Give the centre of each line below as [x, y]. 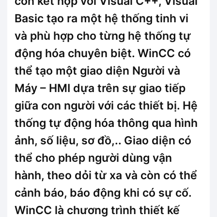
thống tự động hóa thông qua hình [106, 123]
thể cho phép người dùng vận [93, 158]
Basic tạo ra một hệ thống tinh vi [101, 19]
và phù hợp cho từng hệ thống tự [103, 36]
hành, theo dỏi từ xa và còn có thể [106, 176]
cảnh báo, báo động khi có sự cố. [103, 193]
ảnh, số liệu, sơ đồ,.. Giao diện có [103, 141]
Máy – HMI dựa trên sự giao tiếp [100, 88]
